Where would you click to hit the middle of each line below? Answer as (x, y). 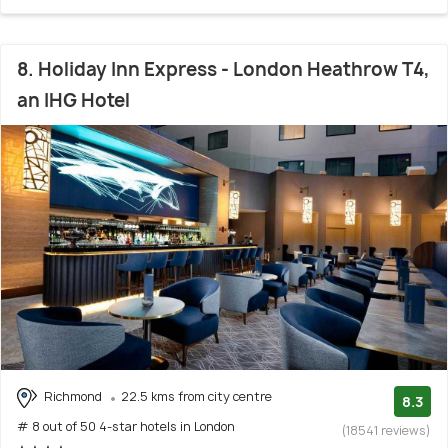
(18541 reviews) (386, 431)
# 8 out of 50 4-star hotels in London (126, 426)
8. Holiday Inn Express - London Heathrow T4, (223, 70)
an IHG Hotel (73, 101)
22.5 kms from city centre (196, 397)
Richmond (73, 397)
